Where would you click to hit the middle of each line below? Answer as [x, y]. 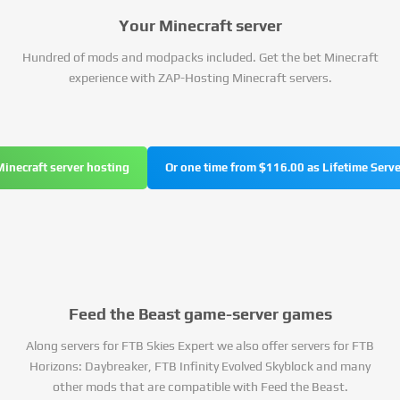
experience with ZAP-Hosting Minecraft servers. [200, 78]
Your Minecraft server [200, 25]
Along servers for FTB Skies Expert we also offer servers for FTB [200, 346]
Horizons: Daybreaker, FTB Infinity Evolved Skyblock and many [200, 366]
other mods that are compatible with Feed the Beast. [200, 387]
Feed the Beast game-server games [200, 314]
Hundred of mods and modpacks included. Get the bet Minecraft [200, 57]
